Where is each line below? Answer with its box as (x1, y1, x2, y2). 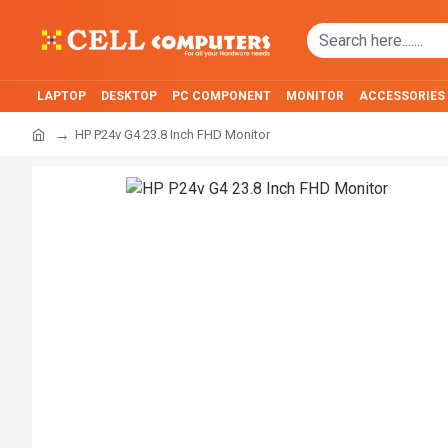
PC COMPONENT (172, 89, 271, 103)
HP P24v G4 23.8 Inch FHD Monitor (75, 126, 270, 142)
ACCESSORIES (359, 89, 445, 103)
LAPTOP (37, 89, 86, 103)
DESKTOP (101, 89, 157, 103)
